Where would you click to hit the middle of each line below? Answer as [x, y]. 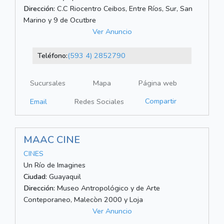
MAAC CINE [52, 140]
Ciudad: [35, 177]
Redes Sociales [99, 102]
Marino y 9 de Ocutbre [60, 20]
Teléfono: [52, 56]
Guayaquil [64, 177]
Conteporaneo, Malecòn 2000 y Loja [83, 200]
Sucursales [48, 83]
